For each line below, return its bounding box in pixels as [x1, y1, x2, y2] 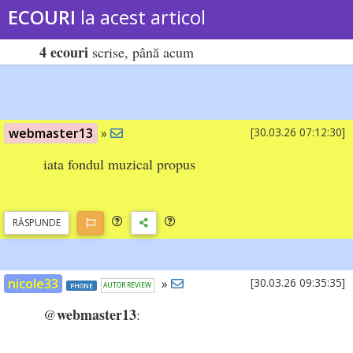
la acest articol [76, 4, 206, 31]
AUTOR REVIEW [103, 281, 152, 291]
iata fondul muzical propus [43, 154, 195, 174]
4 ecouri [39, 42, 88, 63]
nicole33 [8, 274, 58, 292]
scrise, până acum [88, 43, 194, 62]
